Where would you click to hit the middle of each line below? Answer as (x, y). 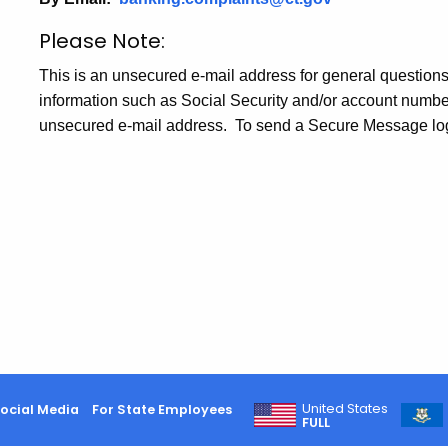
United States (345, 408)
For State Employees (161, 409)
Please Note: (102, 41)
